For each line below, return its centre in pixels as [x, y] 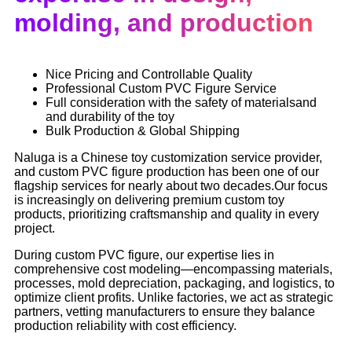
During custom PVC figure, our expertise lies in [144, 255]
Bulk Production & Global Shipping [143, 130]
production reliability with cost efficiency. [125, 325]
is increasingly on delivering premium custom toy [149, 200]
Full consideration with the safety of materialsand [181, 102]
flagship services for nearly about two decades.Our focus [171, 185]
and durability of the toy [110, 116]
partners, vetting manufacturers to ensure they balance [165, 311]
